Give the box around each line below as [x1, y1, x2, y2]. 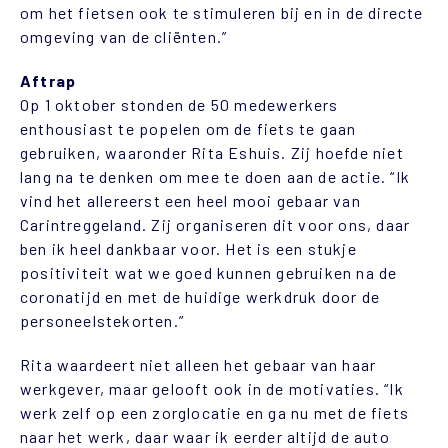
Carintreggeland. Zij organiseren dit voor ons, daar [20, 214, 411, 234]
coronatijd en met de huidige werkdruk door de [20, 286, 381, 306]
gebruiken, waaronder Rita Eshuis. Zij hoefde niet [20, 142, 404, 162]
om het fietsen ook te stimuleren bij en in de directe [20, 2, 424, 22]
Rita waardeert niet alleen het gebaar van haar [20, 354, 377, 374]
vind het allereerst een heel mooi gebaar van [20, 190, 361, 210]
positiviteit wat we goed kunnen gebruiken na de [20, 262, 398, 282]
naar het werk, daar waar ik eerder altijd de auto [20, 426, 390, 446]
